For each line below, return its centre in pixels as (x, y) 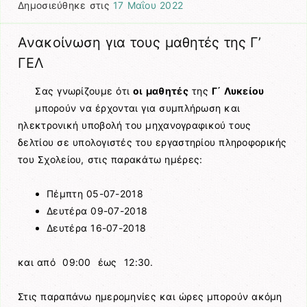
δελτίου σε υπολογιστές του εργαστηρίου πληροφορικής (152, 142)
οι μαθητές (161, 90)
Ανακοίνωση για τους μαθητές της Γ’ (140, 43)
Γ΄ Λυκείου (238, 90)
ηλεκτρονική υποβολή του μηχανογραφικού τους (135, 125)
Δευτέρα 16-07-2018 (97, 228)
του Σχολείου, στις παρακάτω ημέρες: (110, 159)
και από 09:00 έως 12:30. (86, 262)
